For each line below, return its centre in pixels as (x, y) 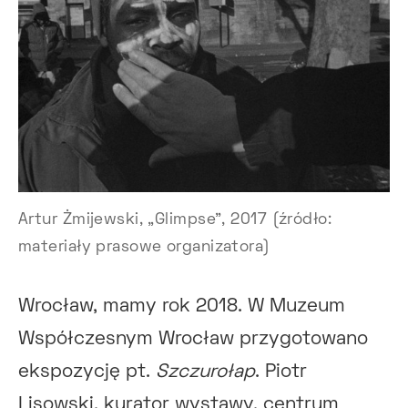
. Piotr (281, 372)
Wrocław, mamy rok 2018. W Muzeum (182, 306)
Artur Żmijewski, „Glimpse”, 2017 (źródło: (175, 220)
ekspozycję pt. (87, 372)
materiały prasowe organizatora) (144, 248)
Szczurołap (205, 372)
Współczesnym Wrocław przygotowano (193, 339)
